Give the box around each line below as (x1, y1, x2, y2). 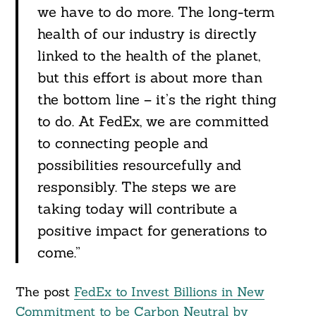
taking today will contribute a (37, 200, 238, 218)
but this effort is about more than (37, 68, 262, 87)
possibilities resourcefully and (37, 156, 241, 174)
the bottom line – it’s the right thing (37, 90, 276, 109)
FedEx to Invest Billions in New (73, 284, 265, 300)
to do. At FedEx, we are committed (37, 112, 269, 130)
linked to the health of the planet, (37, 47, 260, 65)
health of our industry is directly (37, 25, 257, 43)
